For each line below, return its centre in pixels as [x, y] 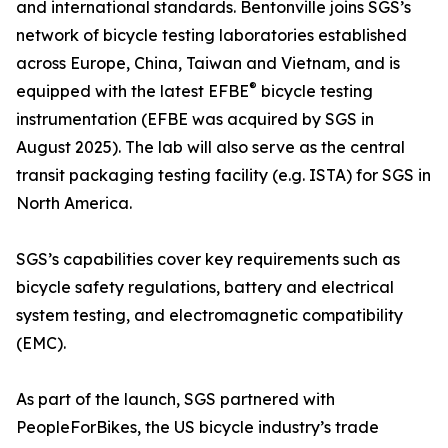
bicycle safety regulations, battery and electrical [205, 287]
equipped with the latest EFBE [132, 91]
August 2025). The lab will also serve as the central [210, 147]
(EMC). [41, 343]
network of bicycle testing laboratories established [211, 35]
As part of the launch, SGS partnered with [175, 399]
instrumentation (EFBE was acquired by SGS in [195, 119]
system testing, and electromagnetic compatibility [209, 315]
